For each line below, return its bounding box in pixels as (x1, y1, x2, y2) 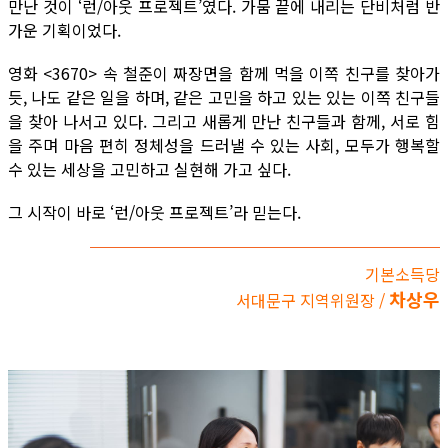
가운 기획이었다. (8, 18, 121, 42)
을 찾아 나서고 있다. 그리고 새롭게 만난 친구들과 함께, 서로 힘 (8, 109, 440, 133)
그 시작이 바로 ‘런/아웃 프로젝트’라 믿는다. (8, 200, 301, 224)
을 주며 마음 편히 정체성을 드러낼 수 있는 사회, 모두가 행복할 (8, 133, 440, 157)
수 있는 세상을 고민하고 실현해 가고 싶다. (8, 157, 291, 181)
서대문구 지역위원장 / (236, 288, 385, 312)
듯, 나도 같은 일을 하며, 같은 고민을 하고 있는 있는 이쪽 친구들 (8, 85, 440, 109)
